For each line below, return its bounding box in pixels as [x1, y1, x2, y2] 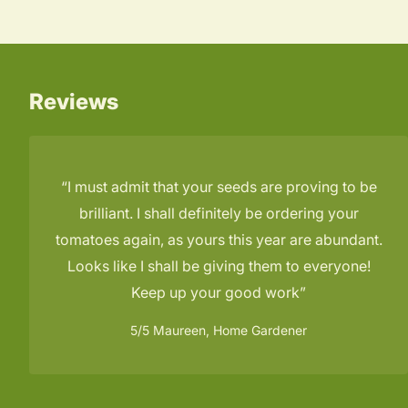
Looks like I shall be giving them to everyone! [66, 256, 371, 275]
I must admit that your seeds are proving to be [66, 177, 377, 196]
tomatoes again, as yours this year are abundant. [55, 229, 382, 249]
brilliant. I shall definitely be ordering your [78, 203, 359, 222]
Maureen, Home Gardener [149, 321, 307, 338]
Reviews [29, 87, 118, 115]
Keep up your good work [131, 282, 300, 301]
